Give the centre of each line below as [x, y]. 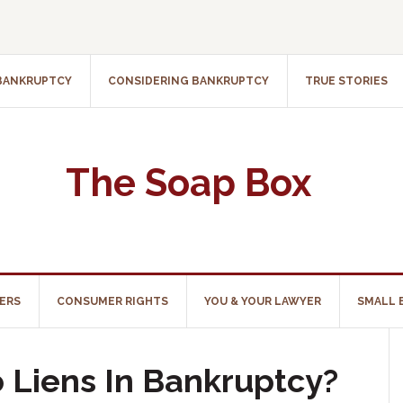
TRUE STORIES [346, 81]
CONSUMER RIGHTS [112, 301]
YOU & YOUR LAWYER [263, 301]
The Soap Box [188, 183]
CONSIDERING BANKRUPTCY [188, 81]
